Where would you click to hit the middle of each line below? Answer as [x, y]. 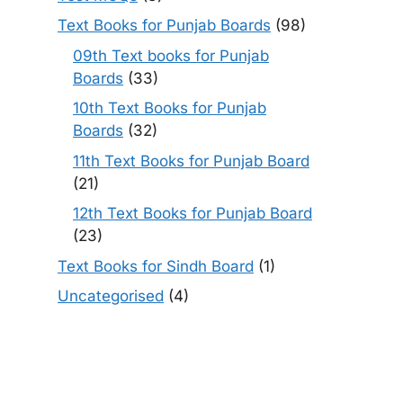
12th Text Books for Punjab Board [193, 213]
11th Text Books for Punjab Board [191, 161]
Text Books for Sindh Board [156, 266]
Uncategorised [111, 296]
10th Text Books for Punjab [170, 108]
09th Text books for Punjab [171, 55]
